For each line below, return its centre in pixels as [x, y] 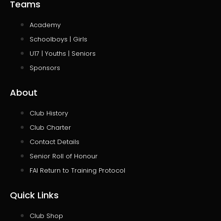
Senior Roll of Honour [64, 156]
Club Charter [50, 128]
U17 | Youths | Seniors [63, 54]
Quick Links [34, 195]
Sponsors [45, 68]
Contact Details [55, 142]
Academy [45, 25]
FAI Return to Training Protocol [77, 171]
